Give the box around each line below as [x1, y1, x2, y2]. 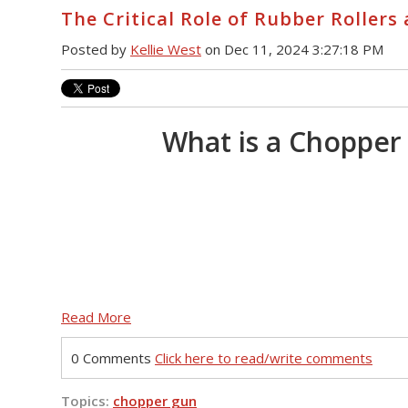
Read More [61, 307, 131, 326]
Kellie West [130, 40, 201, 59]
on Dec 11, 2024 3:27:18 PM [201, 40, 383, 59]
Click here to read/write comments [155, 348, 372, 367]
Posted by [61, 40, 130, 59]
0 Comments [71, 348, 155, 367]
